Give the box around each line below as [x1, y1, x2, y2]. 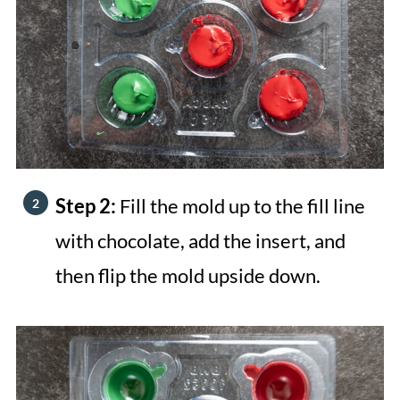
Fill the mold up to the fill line [119, 194, 365, 219]
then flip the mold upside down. [54, 263, 321, 288]
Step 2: [54, 194, 120, 219]
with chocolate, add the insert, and [54, 229, 346, 254]
